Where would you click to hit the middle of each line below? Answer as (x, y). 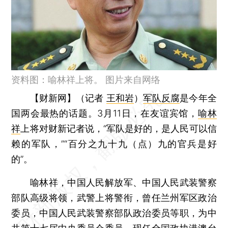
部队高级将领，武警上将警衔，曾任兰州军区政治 (114, 197)
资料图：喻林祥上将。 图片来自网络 (86, 79)
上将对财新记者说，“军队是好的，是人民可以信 (119, 128)
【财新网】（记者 (68, 98)
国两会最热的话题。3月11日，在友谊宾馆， (105, 113)
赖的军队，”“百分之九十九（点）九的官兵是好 (114, 144)
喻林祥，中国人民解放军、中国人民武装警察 (114, 182)
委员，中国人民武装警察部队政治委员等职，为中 (114, 213)
